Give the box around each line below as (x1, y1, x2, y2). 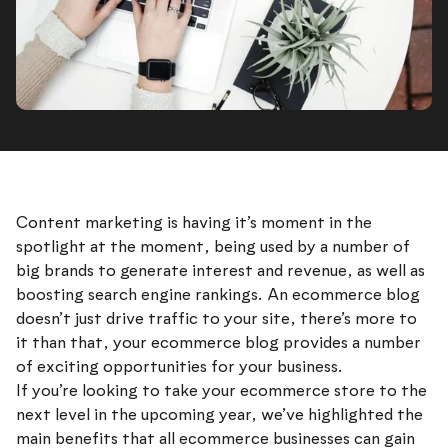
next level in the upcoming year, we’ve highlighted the (16, 404, 423, 426)
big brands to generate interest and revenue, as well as (16, 260, 425, 282)
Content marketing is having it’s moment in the (16, 212, 372, 234)
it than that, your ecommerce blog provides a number (16, 332, 421, 354)
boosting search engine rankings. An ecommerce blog (16, 284, 420, 306)
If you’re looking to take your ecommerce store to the (16, 380, 427, 402)
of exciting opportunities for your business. (16, 356, 343, 378)
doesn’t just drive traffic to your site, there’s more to (16, 308, 417, 330)
